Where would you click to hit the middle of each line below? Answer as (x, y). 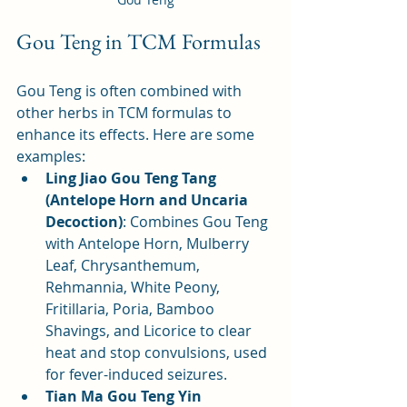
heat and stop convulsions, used (158, 353)
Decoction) (84, 222)
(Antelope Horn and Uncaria (149, 200)
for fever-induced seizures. (136, 375)
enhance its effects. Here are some (137, 135)
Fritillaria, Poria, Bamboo (132, 309)
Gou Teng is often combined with (131, 91)
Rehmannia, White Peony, (134, 288)
